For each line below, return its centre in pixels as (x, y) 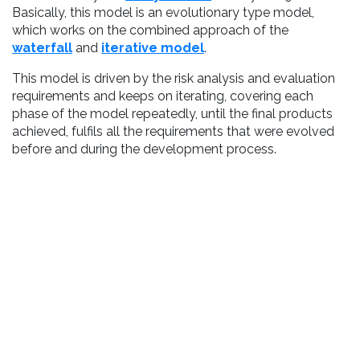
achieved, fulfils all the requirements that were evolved (173, 131)
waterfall (42, 48)
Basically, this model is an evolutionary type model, (163, 12)
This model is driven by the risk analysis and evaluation (174, 78)
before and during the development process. (144, 149)
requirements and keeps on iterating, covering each (163, 96)
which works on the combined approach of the (150, 30)
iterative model (153, 48)
